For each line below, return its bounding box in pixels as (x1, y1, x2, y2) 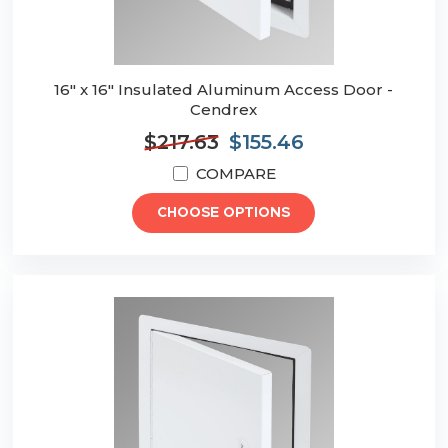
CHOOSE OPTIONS (157, 206, 291, 221)
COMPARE (195, 164, 276, 184)
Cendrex (190, 100, 258, 120)
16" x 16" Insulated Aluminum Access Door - (54, 80, 394, 100)
